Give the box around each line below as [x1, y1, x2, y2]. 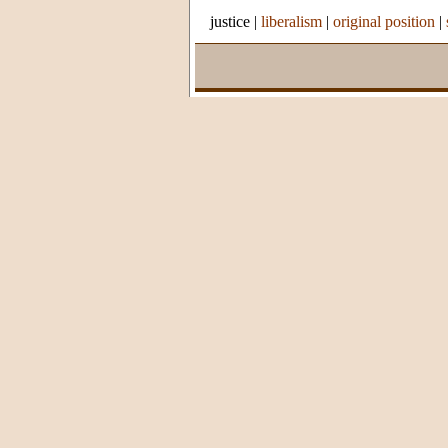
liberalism [261, 12, 322, 30]
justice [210, 12, 250, 30]
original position [333, 12, 435, 30]
